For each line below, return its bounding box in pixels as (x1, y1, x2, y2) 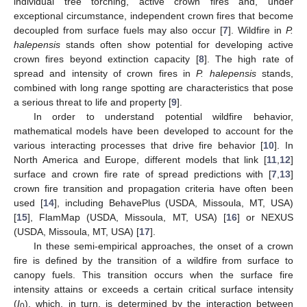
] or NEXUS (236, 211, 293, 223)
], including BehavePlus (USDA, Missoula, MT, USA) (53, 197, 294, 208)
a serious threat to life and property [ (14, 96, 171, 108)
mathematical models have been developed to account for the (14, 125, 293, 136)
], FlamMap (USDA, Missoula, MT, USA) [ (27, 211, 226, 223)
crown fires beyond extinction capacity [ (14, 53, 199, 64)
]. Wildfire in (228, 24, 286, 36)
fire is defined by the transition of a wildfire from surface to (14, 254, 293, 266)
